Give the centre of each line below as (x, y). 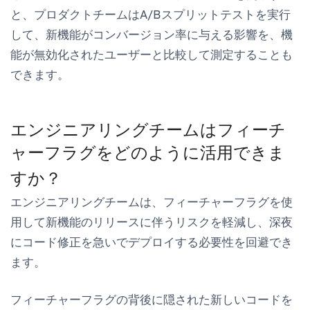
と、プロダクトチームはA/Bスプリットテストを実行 (151, 14)
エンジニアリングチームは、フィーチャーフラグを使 (152, 202)
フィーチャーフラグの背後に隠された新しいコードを (152, 299)
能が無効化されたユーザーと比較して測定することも (152, 54)
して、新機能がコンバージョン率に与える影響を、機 (152, 34)
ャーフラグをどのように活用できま (148, 152)
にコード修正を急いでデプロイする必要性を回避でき (152, 242)
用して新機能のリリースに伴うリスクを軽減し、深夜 (152, 222)
